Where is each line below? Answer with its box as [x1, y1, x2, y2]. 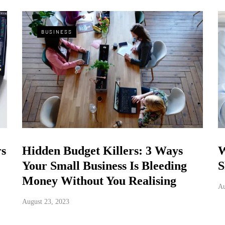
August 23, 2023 [22, 198, 69, 205]
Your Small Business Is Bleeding [22, 159, 187, 172]
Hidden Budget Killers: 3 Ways [22, 144, 183, 157]
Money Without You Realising [22, 174, 176, 187]
